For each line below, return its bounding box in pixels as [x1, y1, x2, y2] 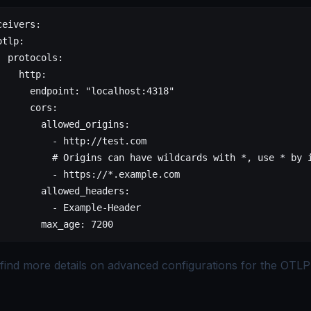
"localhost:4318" [85, 85, 174, 96]
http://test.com [63, 135, 146, 146]
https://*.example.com [63, 168, 180, 180]
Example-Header [63, 201, 141, 213]
